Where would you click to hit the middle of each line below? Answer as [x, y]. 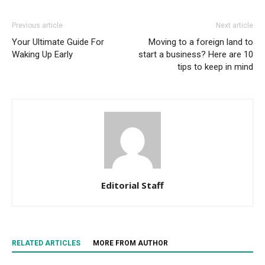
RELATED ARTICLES [46, 243]
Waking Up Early [42, 54]
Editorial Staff [132, 185]
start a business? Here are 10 [196, 54]
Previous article [37, 25]
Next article [235, 25]
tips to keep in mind [215, 67]
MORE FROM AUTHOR [130, 243]
